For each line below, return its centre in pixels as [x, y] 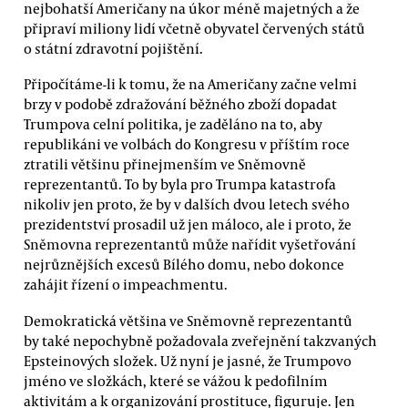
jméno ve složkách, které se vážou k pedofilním [176, 380]
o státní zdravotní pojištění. [113, 48]
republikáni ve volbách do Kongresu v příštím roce [187, 144]
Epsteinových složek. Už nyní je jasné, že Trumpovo [188, 360]
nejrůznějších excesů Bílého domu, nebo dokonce [184, 265]
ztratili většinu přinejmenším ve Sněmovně [165, 164]
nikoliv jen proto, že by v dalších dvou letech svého [187, 204]
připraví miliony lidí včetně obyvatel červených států [194, 28]
